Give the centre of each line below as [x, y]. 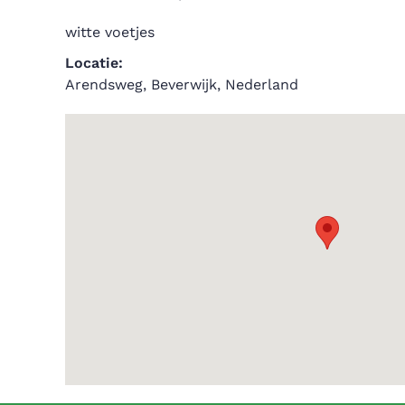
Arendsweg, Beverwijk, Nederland [182, 84]
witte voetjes [110, 32]
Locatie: [94, 62]
